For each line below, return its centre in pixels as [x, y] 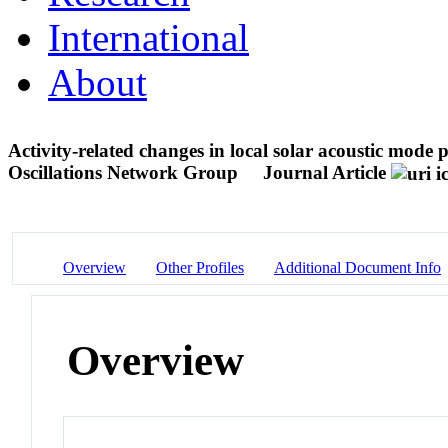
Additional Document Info [357, 267]
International [148, 37]
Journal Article [324, 172]
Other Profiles [200, 267]
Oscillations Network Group [125, 172]
